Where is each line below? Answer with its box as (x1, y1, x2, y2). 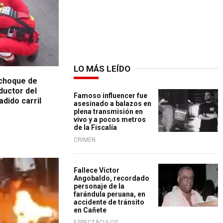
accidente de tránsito (74, 198, 144, 206)
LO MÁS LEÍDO (74, 64, 130, 74)
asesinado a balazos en (74, 100, 151, 108)
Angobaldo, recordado (74, 174, 149, 182)
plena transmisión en (74, 108, 143, 115)
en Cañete (74, 206, 107, 214)
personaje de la (74, 182, 124, 190)
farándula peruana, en (74, 190, 145, 198)
